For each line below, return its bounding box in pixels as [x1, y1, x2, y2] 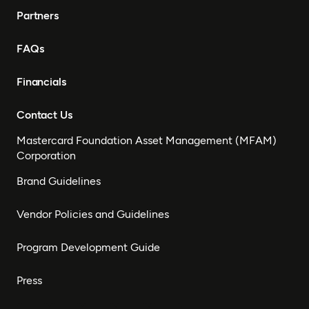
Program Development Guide [17, 241, 160, 255]
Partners [17, 9, 59, 23]
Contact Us [17, 108, 72, 122]
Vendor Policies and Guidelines [17, 208, 169, 221]
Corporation [17, 149, 76, 163]
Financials [17, 75, 66, 89]
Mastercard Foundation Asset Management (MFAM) [17, 134, 277, 148]
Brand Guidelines [17, 175, 101, 188]
